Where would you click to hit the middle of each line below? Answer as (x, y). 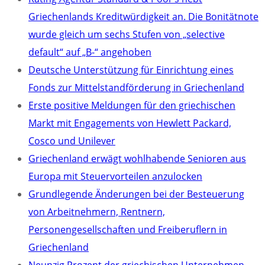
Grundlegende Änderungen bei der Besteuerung (136, 194)
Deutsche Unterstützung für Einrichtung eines (131, 70)
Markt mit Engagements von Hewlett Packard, (130, 123)
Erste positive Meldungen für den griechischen (132, 105)
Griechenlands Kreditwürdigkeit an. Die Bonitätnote (143, 17)
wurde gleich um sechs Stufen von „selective (127, 34)
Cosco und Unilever (72, 141)
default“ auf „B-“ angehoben (90, 52)
